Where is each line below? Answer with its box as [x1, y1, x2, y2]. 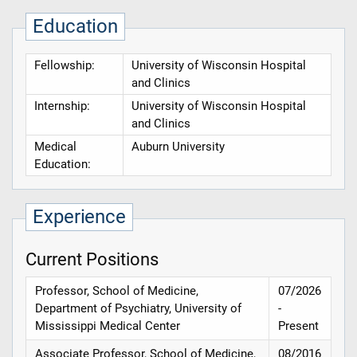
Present [278, 318, 320, 333]
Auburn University [131, 139, 225, 155]
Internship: [33, 99, 90, 114]
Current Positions [25, 248, 159, 269]
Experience [33, 206, 126, 229]
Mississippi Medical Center [35, 318, 181, 333]
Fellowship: [33, 58, 95, 73]
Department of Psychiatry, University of [35, 300, 242, 316]
